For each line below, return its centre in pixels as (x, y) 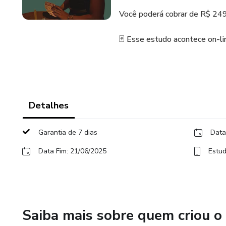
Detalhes (49, 105)
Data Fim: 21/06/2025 (72, 151)
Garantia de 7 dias (68, 132)
